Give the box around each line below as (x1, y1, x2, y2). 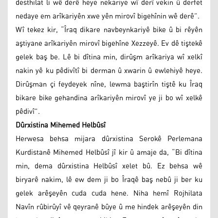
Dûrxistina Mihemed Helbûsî (16, 118, 106, 132)
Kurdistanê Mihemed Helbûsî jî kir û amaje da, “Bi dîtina (16, 145, 202, 160)
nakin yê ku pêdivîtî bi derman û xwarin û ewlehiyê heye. (16, 63, 202, 78)
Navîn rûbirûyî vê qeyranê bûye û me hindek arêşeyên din (16, 200, 202, 214)
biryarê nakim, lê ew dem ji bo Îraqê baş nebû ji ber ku (16, 172, 202, 187)
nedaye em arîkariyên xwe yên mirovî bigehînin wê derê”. (16, 9, 200, 23)
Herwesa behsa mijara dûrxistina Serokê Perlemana (16, 131, 202, 146)
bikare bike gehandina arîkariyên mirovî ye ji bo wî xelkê (16, 91, 202, 105)
